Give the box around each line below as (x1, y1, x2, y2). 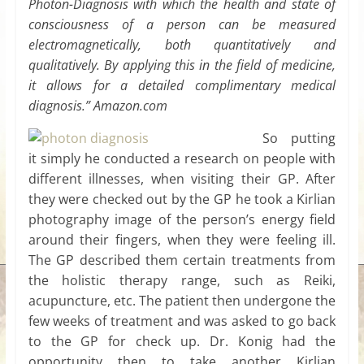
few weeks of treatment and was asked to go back (28, 312, 336, 331)
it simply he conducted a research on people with (28, 149, 336, 168)
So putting (262, 129, 336, 148)
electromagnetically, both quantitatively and (28, 36, 336, 54)
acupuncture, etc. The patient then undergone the (28, 292, 336, 310)
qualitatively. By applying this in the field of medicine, (28, 56, 336, 75)
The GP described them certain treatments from (28, 251, 336, 270)
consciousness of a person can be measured (28, 15, 336, 34)
